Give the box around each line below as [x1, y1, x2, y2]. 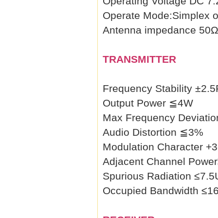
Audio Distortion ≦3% [103, 127, 203, 138]
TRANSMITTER [103, 54, 176, 65]
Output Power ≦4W [103, 97, 193, 109]
